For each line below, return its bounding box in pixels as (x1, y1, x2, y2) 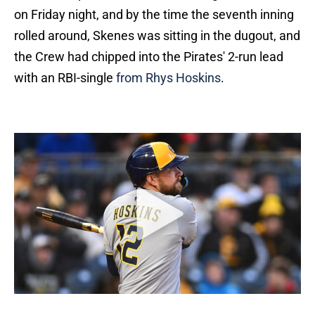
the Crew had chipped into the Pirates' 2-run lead (14, 49, 283, 65)
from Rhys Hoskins (116, 70, 221, 86)
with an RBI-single (14, 70, 116, 86)
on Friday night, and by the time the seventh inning (14, 7, 294, 22)
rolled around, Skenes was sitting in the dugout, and (14, 28, 300, 44)
